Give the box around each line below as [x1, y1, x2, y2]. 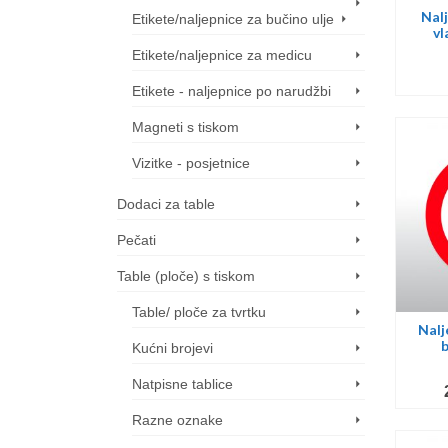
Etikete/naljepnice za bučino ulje [132, 11, 334, 27]
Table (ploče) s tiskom [117, 268, 255, 284]
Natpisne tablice [132, 376, 233, 392]
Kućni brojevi [132, 340, 213, 356]
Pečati [117, 232, 156, 248]
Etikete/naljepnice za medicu [132, 47, 312, 63]
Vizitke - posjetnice [132, 155, 250, 171]
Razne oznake [132, 412, 223, 428]
